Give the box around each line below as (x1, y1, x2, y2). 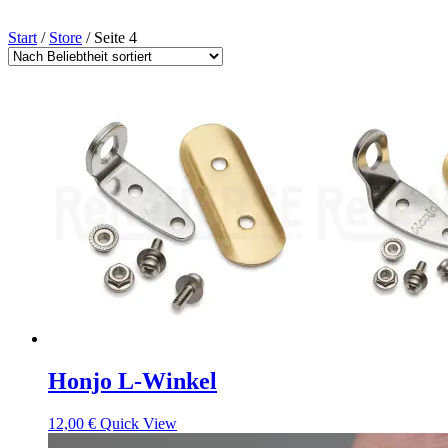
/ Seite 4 (82, 28, 137, 46)
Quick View (100, 414, 177, 432)
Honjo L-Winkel (48, 367, 217, 394)
